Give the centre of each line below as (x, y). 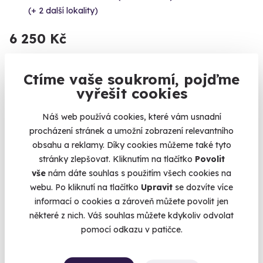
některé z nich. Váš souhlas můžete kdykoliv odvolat (131, 216)
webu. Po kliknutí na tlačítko (85, 188)
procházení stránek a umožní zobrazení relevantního (131, 131)
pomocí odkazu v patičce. (131, 230)
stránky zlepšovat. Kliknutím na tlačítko (117, 159)
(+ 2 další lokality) (63, 11)
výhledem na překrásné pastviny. (74, 254)
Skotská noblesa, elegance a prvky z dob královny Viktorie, (127, 236)
